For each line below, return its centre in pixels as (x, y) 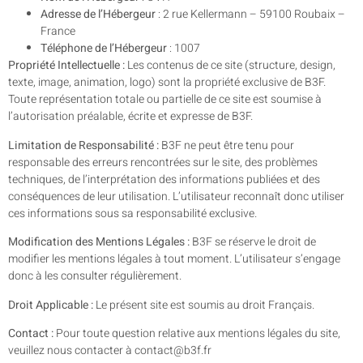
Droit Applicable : (51, 305)
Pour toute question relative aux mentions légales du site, (197, 333)
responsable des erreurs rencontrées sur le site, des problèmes (163, 162)
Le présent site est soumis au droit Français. (204, 305)
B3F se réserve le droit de (253, 242)
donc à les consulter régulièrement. (95, 276)
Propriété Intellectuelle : (66, 66)
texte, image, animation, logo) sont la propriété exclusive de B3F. (167, 83)
